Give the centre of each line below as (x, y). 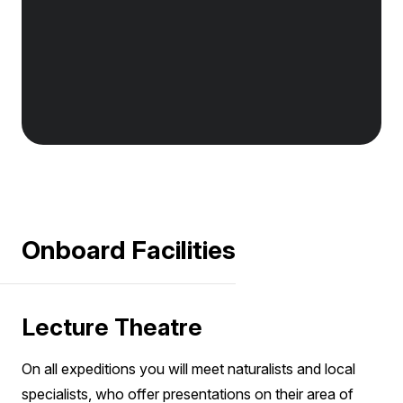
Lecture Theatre (112, 327)
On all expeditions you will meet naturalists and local (188, 368)
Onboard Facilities (129, 250)
